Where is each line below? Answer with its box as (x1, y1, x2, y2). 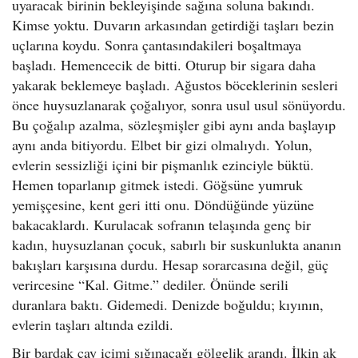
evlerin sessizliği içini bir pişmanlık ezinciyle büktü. (12, 155, 314, 174)
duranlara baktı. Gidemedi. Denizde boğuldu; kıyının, (12, 295, 324, 314)
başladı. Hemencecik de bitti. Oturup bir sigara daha (12, 55, 316, 74)
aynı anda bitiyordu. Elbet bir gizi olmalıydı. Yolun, (12, 135, 312, 154)
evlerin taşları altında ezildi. (12, 315, 173, 334)
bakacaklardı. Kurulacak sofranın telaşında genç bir (12, 215, 311, 234)
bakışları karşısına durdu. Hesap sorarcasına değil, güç (12, 255, 328, 274)
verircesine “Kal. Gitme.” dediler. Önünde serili (12, 275, 288, 294)
